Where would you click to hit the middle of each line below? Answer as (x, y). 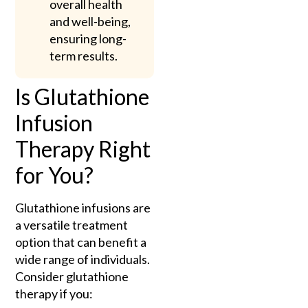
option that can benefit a (81, 242)
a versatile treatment (72, 224)
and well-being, (90, 21)
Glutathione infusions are (83, 207)
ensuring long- (88, 38)
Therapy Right (83, 148)
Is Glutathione (82, 96)
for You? (55, 175)
